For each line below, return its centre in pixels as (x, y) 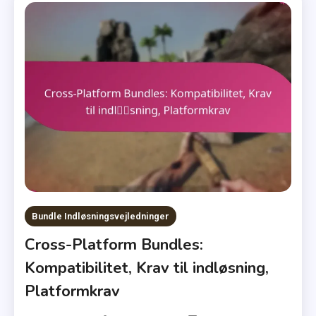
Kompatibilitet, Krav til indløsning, (147, 268)
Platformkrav (73, 291)
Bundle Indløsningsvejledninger (101, 216)
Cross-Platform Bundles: (114, 244)
